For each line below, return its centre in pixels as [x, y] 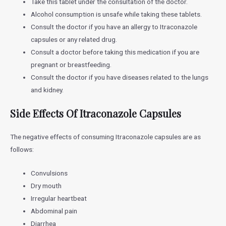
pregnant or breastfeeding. [71, 64]
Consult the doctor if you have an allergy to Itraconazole [114, 26]
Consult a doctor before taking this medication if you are [115, 52]
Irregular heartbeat [59, 199]
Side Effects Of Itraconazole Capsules [96, 114]
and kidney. [47, 90]
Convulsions [49, 173]
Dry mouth [46, 186]
